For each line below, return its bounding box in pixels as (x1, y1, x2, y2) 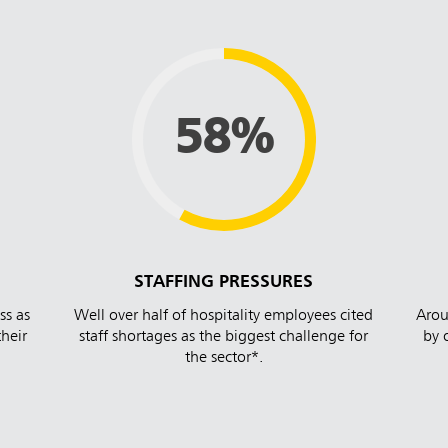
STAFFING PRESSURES (134, 273, 314, 292)
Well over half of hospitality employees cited (74, 308, 374, 325)
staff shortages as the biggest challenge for (79, 329, 369, 346)
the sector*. (184, 350, 263, 367)
